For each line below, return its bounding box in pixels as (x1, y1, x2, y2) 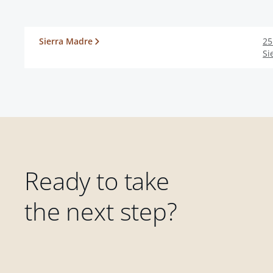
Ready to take (24, 164, 169, 197)
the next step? (24, 194, 177, 228)
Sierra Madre (39, 35, 93, 47)
